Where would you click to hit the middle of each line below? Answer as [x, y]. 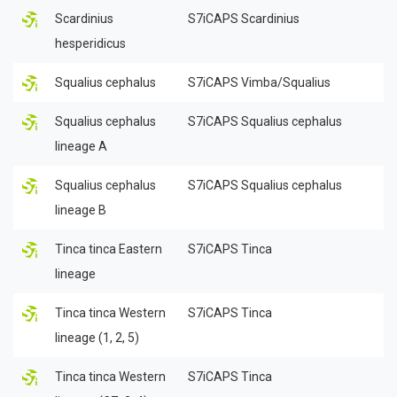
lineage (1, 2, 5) [97, 337]
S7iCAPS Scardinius [244, 18]
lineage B [81, 210]
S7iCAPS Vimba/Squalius [259, 82]
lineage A [81, 146]
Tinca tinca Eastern [109, 249]
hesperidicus [90, 43]
